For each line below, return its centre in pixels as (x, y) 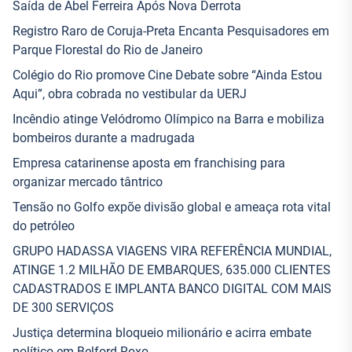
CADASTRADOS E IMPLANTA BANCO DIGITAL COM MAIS (172, 289)
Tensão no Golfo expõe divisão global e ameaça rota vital (172, 207)
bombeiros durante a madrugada (104, 138)
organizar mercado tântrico (88, 182)
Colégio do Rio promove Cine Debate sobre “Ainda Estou (167, 75)
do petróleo (44, 226)
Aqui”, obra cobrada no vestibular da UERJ (130, 94)
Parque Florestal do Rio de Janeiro (108, 50)
